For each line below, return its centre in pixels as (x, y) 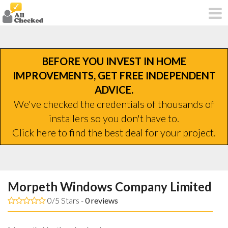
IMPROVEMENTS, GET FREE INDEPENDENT (114, 75)
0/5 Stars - (65, 200)
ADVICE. (114, 89)
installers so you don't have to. (114, 118)
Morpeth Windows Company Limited (110, 186)
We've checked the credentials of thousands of (114, 104)
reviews (104, 200)
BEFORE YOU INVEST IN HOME (114, 61)
